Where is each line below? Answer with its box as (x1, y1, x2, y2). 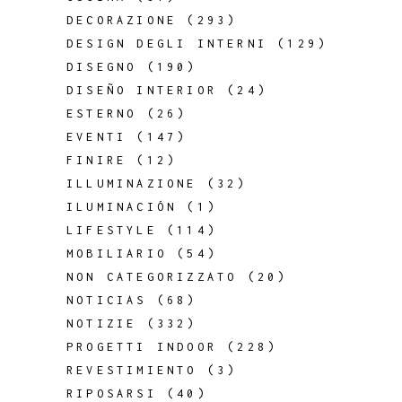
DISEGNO (66, 60, 137, 74)
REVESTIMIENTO (66, 363, 197, 377)
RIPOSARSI (66, 387, 157, 400)
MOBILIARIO (66, 247, 167, 260)
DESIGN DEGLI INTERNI (66, 37, 267, 50)
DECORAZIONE (66, 13, 178, 27)
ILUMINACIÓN (66, 200, 178, 214)
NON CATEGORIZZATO (66, 270, 238, 284)
